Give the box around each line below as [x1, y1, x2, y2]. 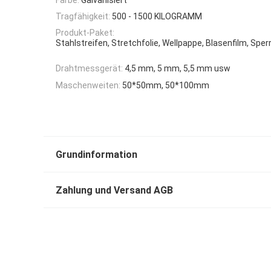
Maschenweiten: [56, 80, 120, 90]
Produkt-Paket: [56, 28, 114, 38]
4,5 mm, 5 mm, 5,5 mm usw [125, 64, 230, 74]
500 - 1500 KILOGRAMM [112, 11, 202, 21]
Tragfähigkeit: [56, 11, 110, 21]
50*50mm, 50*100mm [122, 80, 209, 90]
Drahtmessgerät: [56, 64, 123, 74]
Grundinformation [56, 148, 137, 160]
